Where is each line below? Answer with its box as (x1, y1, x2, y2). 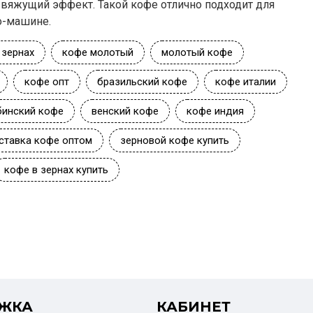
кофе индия (186, 105, 244, 117)
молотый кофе (161, 46, 233, 59)
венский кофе (91, 105, 159, 117)
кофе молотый (61, 46, 133, 59)
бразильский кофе (96, 75, 187, 88)
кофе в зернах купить (3, 163, 108, 176)
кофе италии (214, 75, 276, 88)
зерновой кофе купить (119, 134, 229, 147)
